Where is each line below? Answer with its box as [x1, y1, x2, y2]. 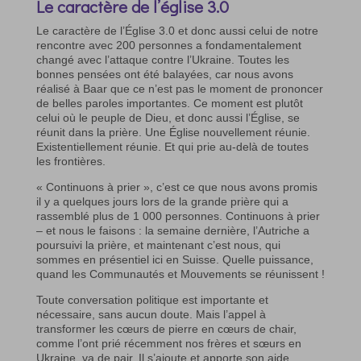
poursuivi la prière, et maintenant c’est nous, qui [35, 239, 280, 252]
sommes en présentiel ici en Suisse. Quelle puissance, [35, 253, 313, 267]
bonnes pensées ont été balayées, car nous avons [35, 68, 293, 81]
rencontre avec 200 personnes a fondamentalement [35, 39, 301, 52]
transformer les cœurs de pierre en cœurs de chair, [35, 322, 297, 336]
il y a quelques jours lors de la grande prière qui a [35, 195, 288, 209]
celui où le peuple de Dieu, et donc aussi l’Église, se [35, 111, 300, 125]
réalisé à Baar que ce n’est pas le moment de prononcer [35, 82, 323, 96]
